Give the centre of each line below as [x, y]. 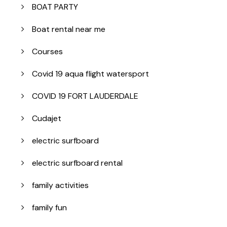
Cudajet [47, 119]
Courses [47, 52]
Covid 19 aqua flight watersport [90, 74]
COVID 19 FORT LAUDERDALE [85, 96]
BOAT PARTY [55, 7]
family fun [49, 208]
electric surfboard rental [77, 163]
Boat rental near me [69, 29]
